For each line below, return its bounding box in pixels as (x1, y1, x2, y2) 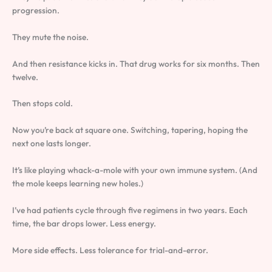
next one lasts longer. (12, 138, 91, 149)
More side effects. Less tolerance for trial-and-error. (12, 244, 208, 256)
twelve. (12, 71, 38, 83)
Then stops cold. (12, 98, 73, 109)
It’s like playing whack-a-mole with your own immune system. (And (12, 165, 257, 176)
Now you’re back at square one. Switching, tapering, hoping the (12, 124, 248, 136)
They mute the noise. (12, 31, 89, 42)
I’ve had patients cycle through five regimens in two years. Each (12, 205, 248, 216)
